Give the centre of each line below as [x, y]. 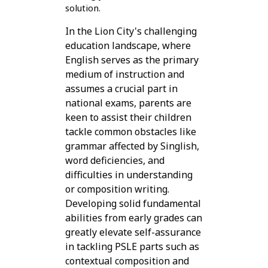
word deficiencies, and [115, 161]
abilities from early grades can [133, 218]
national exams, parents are [128, 103]
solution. [83, 8]
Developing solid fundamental [133, 204]
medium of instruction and [124, 74]
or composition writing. [117, 189]
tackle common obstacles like [130, 132]
